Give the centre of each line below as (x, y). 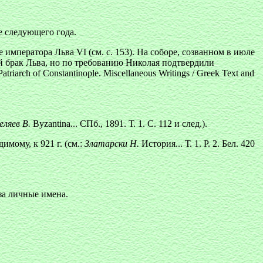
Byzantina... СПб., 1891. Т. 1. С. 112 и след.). (119, 124)
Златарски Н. (113, 144)
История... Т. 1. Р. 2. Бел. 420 (198, 144)
